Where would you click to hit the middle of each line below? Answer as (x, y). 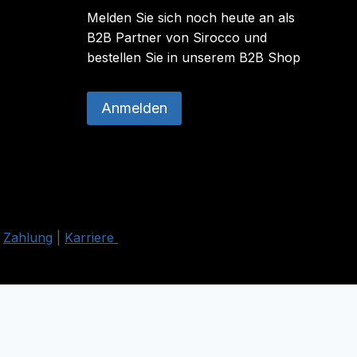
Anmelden (134, 108)
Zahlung (28, 237)
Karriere (91, 237)
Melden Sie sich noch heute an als (191, 18)
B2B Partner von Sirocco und (177, 37)
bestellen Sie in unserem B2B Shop (194, 57)
